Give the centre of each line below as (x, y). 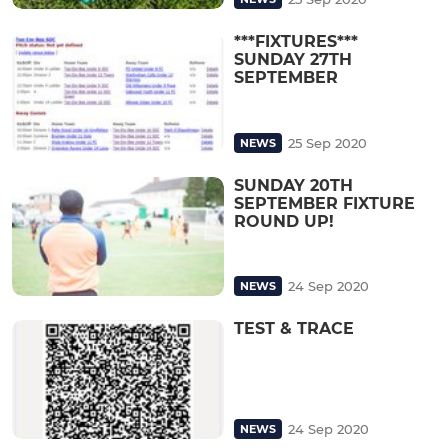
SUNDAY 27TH (293, 60)
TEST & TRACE (294, 328)
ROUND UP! (284, 221)
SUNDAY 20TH (293, 185)
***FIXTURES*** (296, 42)
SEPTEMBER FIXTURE (324, 203)
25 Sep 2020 (327, 142)
